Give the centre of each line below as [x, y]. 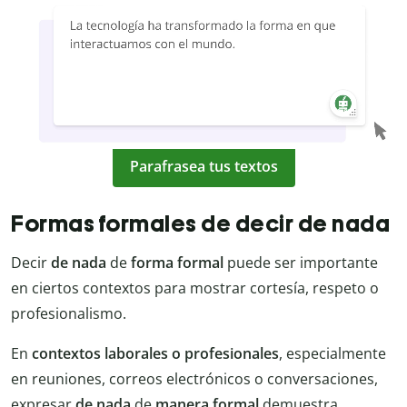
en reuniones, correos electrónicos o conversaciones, [194, 379]
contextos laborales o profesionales [155, 354]
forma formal [177, 263]
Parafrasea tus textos [203, 166]
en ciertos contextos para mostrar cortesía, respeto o [195, 288]
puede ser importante [301, 263]
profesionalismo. [69, 314]
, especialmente [333, 354]
